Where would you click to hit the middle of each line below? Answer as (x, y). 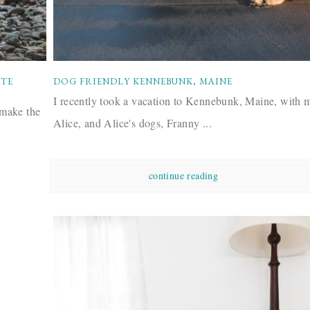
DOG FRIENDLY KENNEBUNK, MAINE (143, 82)
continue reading (183, 176)
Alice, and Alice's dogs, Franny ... (133, 123)
